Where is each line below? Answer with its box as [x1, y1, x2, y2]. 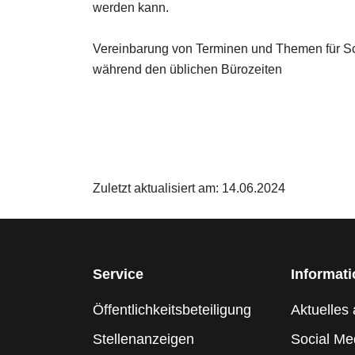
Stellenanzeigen [93, 331, 194, 347]
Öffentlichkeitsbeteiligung [93, 302, 251, 318]
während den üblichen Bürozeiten [93, 63, 282, 76]
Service [93, 266, 143, 282]
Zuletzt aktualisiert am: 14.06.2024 [93, 181, 285, 195]
